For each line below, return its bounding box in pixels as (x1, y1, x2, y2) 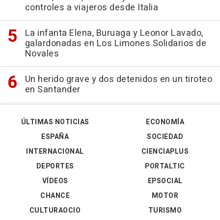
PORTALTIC (145, 161, 185, 171)
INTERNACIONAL (26, 146, 84, 157)
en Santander (25, 83, 81, 96)
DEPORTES (36, 161, 74, 171)
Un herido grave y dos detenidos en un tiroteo (25, 73, 212, 86)
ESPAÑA (41, 132, 69, 142)
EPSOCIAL (147, 176, 183, 186)
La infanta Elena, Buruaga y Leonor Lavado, (25, 27, 203, 40)
